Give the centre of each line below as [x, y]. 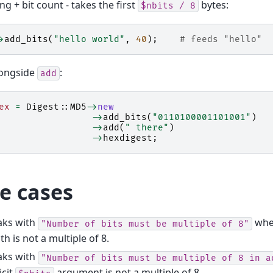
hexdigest [128, 138]
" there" [147, 128]
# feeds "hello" [221, 40]
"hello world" [89, 40]
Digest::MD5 [56, 107]
